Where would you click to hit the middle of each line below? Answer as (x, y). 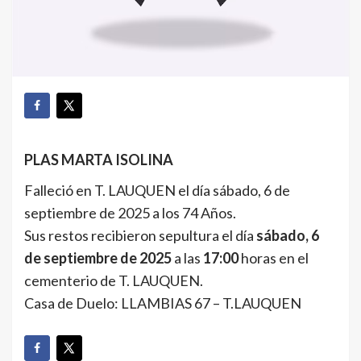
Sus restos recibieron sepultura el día (140, 235)
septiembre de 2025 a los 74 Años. (130, 212)
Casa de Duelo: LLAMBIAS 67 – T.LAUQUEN (163, 303)
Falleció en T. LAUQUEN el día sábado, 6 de (157, 190)
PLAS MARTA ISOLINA (99, 159)
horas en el (274, 257)
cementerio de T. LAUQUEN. (114, 280)
